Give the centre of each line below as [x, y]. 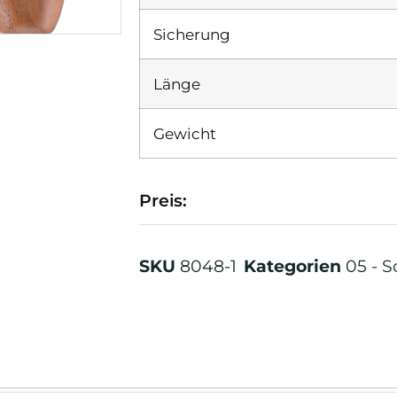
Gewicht [185, 133]
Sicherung [192, 34]
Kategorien [295, 265]
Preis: [163, 200]
